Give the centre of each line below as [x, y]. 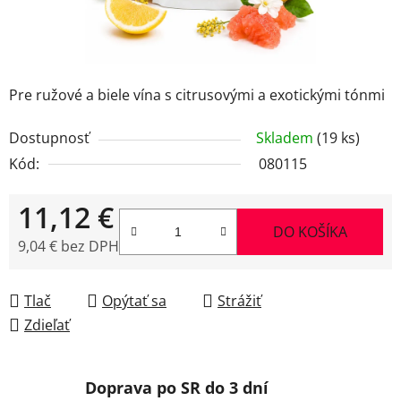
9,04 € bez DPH [68, 246]
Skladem [286, 137]
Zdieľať [47, 324]
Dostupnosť [49, 137]
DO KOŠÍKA [310, 231]
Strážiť [239, 300]
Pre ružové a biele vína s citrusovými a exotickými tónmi [197, 94]
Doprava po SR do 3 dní [177, 387]
